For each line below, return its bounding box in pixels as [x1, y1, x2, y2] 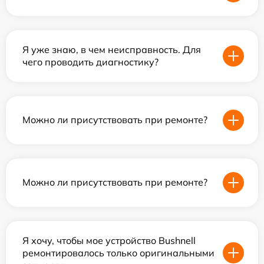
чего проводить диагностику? [22, 55, 159, 68]
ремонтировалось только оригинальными [22, 246, 214, 259]
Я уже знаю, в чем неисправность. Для [22, 43, 201, 55]
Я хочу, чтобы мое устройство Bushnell [22, 234, 196, 246]
